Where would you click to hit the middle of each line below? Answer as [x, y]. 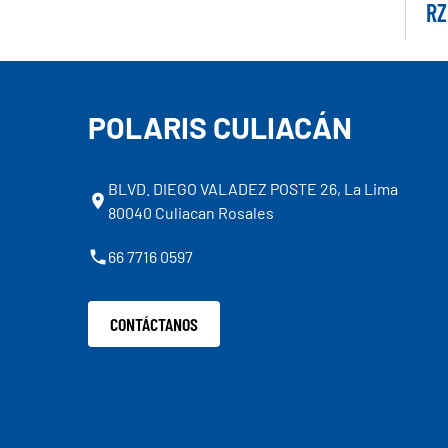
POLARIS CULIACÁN [219, 126]
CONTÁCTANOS [153, 324]
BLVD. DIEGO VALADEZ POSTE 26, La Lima [252, 188]
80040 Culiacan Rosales [190, 212]
